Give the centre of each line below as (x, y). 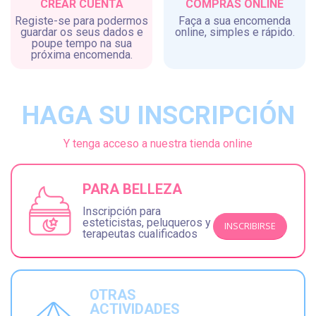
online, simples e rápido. (235, 32)
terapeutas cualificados (140, 233)
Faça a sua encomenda (235, 20)
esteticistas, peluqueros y (147, 222)
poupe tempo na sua (81, 43)
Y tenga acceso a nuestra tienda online (158, 143)
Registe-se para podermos (81, 20)
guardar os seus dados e (81, 32)
